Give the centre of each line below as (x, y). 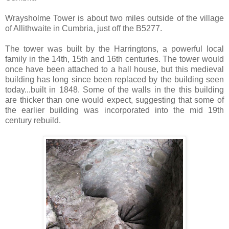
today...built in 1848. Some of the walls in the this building (114, 89)
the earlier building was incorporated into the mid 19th (114, 110)
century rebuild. (33, 120)
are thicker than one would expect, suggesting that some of (114, 100)
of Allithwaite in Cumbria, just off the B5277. (84, 28)
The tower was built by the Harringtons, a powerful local (114, 49)
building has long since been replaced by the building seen (114, 79)
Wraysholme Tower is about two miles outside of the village (114, 18)
